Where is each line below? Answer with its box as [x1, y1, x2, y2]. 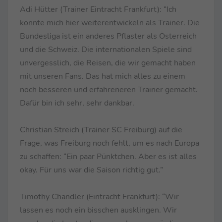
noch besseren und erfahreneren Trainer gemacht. [20, 84, 198, 95]
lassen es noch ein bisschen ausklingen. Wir [20, 204, 177, 216]
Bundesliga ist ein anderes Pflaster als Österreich [20, 30, 197, 42]
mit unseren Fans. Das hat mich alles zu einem [20, 70, 185, 82]
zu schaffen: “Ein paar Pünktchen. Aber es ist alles [20, 151, 197, 162]
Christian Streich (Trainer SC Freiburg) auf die [20, 124, 182, 135]
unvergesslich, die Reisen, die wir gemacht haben [20, 57, 196, 68]
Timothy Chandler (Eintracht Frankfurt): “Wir [20, 191, 179, 202]
